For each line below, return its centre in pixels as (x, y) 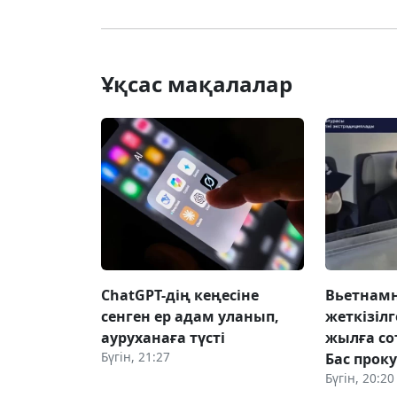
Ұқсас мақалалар (197, 83)
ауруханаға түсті (163, 337)
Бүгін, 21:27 (136, 356)
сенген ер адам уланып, (190, 316)
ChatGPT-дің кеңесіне (180, 295)
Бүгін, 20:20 (360, 378)
